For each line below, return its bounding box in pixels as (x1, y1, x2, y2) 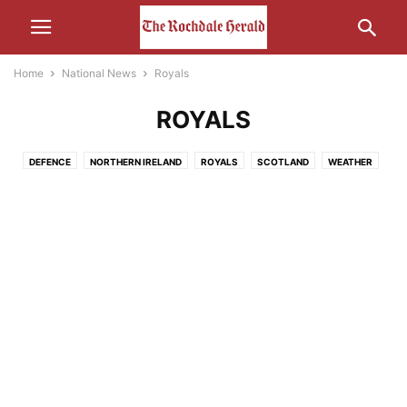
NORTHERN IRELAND (89, 156, 182, 167)
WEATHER (327, 156, 372, 167)
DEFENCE (28, 156, 71, 167)
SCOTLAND (256, 156, 309, 167)
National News (62, 66, 136, 80)
